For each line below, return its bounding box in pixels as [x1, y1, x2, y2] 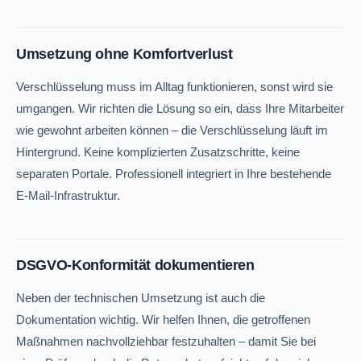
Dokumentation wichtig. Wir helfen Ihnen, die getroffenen [16, 313, 311, 326]
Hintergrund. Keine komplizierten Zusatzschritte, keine [16, 145, 301, 159]
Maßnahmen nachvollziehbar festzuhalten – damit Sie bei [16, 334, 317, 348]
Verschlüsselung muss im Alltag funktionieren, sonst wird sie [16, 80, 334, 93]
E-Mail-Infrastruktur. [16, 189, 121, 202]
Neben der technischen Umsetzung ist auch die [16, 291, 266, 305]
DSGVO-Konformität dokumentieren [16, 256, 255, 273]
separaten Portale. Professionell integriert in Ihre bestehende [16, 167, 332, 180]
